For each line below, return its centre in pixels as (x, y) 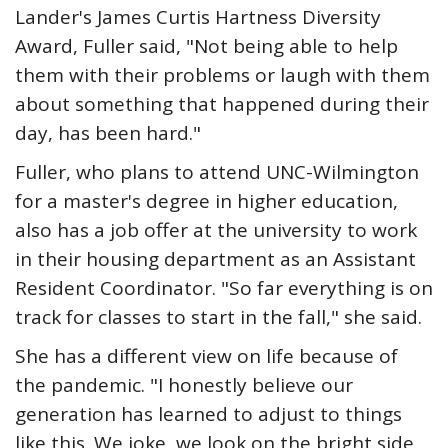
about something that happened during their (222, 104)
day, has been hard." (108, 133)
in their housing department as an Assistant (215, 259)
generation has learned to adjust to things (208, 414)
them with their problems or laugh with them (222, 75)
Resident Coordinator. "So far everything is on (224, 288)
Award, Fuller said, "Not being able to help (206, 46)
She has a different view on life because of (206, 356)
